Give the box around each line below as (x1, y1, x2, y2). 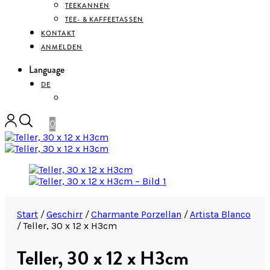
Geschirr (46, 209, 83, 220)
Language (29, 63, 64, 77)
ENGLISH (65, 93, 97, 103)
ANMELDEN (41, 42, 83, 52)
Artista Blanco (190, 209, 251, 220)
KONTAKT (41, 28, 75, 38)
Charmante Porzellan (91, 209, 181, 220)
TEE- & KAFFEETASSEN (65, 14, 143, 24)
